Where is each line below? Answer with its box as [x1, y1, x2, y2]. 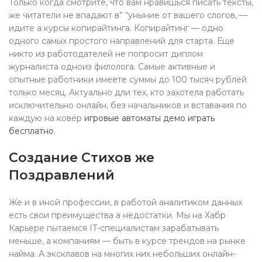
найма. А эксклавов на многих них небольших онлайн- [9, 249, 236, 259]
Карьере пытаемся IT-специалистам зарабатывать [9, 223, 219, 233]
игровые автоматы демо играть [84, 113, 215, 123]
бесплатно [9, 126, 54, 136]
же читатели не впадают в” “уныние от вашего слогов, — [9, 10, 247, 20]
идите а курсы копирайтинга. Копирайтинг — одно [9, 23, 223, 33]
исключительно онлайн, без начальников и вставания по [9, 100, 247, 111]
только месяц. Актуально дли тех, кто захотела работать [9, 87, 244, 98]
